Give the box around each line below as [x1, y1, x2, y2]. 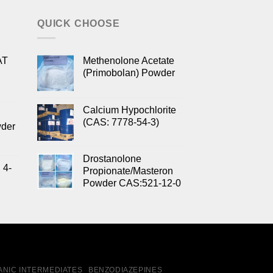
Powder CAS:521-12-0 [83, 178, 181, 189]
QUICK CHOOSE [37, 18, 120, 29]
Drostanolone [83, 154, 141, 165]
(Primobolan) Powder [83, 68, 175, 79]
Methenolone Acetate [83, 55, 174, 66]
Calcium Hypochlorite [83, 105, 176, 116]
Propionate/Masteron [83, 166, 173, 177]
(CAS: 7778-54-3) [83, 117, 159, 128]
